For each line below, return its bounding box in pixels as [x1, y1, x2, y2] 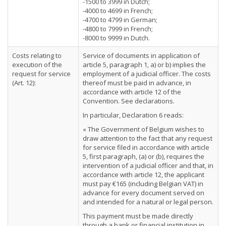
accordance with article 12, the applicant [83, 170, 204, 179]
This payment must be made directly [83, 211, 193, 220]
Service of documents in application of [83, 51, 200, 60]
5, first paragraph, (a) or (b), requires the [83, 152, 204, 161]
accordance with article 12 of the [83, 87, 181, 96]
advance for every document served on [83, 188, 204, 197]
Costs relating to [12, 51, 62, 60]
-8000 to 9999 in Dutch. [83, 33, 150, 42]
